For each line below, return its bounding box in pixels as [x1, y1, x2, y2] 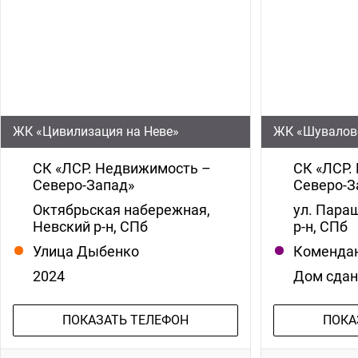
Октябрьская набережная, [33, 201, 210, 218]
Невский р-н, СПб [33, 217, 148, 235]
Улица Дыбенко [33, 242, 139, 260]
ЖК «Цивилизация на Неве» [13, 123, 179, 139]
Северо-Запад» [33, 176, 134, 193]
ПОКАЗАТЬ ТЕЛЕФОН [62, 312, 189, 328]
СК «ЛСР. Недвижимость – [33, 159, 211, 177]
